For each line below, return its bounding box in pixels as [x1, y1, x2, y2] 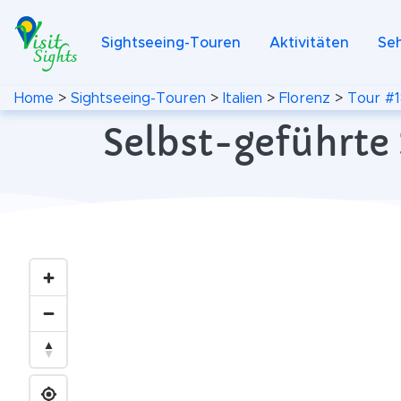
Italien [223, 90, 262, 106]
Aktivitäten [269, 36, 349, 50]
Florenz [279, 90, 330, 106]
